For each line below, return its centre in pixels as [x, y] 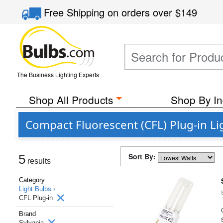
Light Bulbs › [37, 189]
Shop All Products [71, 100]
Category [32, 180]
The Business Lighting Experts [58, 74]
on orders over [142, 12]
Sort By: [143, 156]
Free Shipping [76, 12]
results [38, 161]
